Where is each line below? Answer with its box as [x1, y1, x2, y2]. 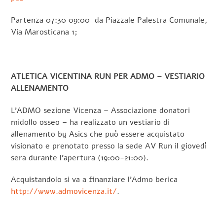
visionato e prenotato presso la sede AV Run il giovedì [11, 140, 207, 151]
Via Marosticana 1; [11, 27, 78, 38]
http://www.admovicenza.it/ [11, 186, 117, 197]
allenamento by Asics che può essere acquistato [11, 128, 185, 140]
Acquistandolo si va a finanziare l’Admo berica [11, 174, 178, 185]
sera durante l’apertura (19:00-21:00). [11, 152, 149, 163]
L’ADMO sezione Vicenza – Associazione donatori [11, 105, 190, 116]
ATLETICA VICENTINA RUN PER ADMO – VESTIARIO [11, 71, 205, 82]
